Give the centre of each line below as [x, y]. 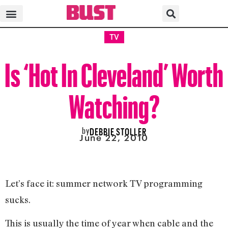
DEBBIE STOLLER [118, 130]
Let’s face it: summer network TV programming [104, 183]
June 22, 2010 [114, 138]
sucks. [19, 199]
